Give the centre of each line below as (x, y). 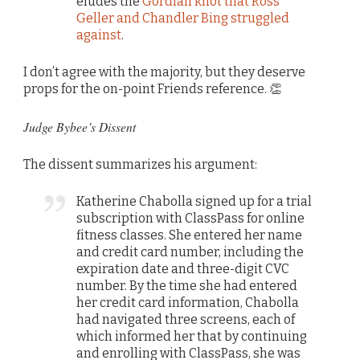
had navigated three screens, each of (186, 319)
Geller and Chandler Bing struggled (183, 18)
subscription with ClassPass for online (191, 218)
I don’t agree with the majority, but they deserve (164, 72)
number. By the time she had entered (187, 285)
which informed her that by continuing (192, 336)
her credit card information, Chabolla (188, 302)
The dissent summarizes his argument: (140, 164)
